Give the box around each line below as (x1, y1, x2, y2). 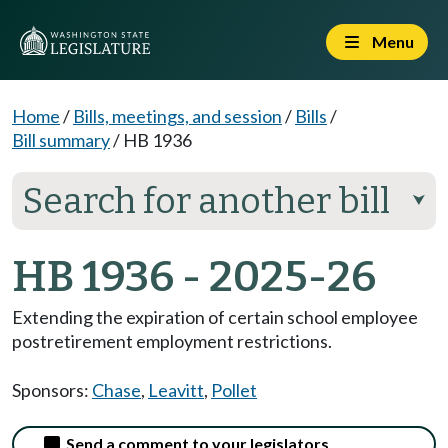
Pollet (211, 379, 257, 401)
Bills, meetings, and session (73, 105, 282, 127)
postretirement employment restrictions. (12, 330, 332, 352)
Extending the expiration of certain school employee (12, 306, 418, 328)
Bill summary (12, 129, 110, 151)
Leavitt (148, 379, 204, 401)
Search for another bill (22, 180, 390, 222)
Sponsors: (12, 379, 92, 401)
